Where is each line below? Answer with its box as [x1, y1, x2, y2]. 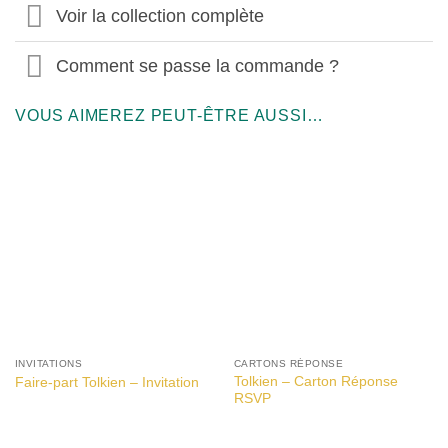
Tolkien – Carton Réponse [233, 373, 398, 389]
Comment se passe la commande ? [55, 56, 339, 77]
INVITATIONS [14, 358, 83, 370]
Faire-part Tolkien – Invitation [14, 374, 199, 390]
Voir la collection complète [55, 6, 264, 27]
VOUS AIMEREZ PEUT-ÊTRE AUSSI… [15, 106, 324, 125]
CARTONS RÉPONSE [233, 358, 344, 370]
